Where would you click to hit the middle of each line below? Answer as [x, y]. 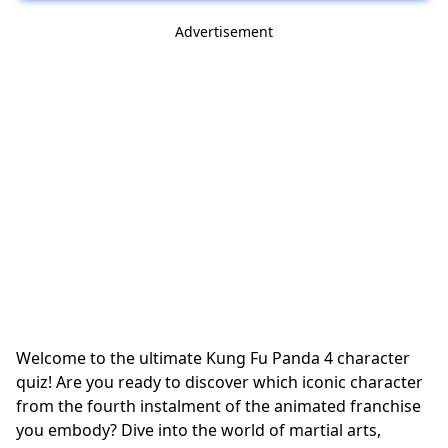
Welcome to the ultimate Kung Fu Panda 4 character [213, 357]
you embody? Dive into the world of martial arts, [198, 429]
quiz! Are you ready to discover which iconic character [219, 381]
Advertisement [224, 31]
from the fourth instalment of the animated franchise [218, 405]
